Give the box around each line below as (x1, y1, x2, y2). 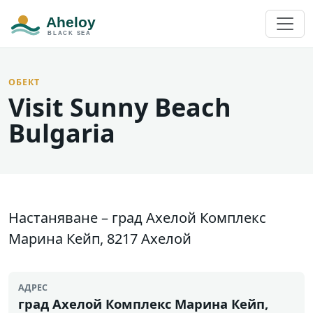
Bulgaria (8, 116, 115, 150)
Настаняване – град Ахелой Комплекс (8, 208, 266, 227)
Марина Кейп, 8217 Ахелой (8, 229, 191, 248)
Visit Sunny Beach (8, 90, 231, 124)
